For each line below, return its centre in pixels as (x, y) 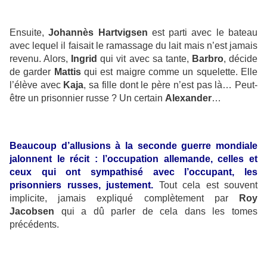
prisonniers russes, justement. (81, 185)
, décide (240, 59)
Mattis (67, 72)
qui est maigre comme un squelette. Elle (169, 72)
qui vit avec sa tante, (145, 59)
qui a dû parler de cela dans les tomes (156, 212)
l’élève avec (37, 85)
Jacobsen (32, 212)
